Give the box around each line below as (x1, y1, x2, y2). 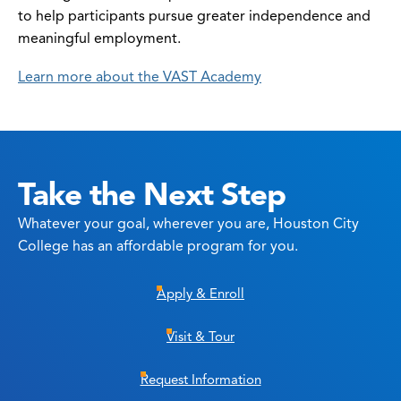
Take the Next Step (18, 174, 286, 214)
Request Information (140, 371, 261, 388)
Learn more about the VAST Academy (18, 67, 261, 86)
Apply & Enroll (157, 285, 244, 302)
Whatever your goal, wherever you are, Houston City (18, 214, 359, 233)
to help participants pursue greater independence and (18, 6, 371, 25)
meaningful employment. (18, 29, 181, 47)
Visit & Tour (166, 328, 235, 345)
